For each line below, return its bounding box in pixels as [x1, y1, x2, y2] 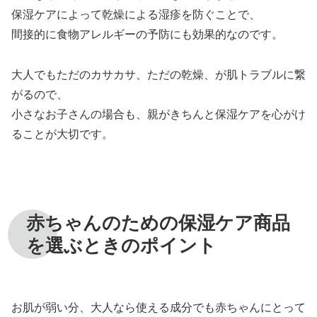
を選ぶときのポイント [25, 235, 217, 257]
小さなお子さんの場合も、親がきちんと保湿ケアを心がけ [11, 108, 306, 120]
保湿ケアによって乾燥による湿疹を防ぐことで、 [11, 8, 260, 21]
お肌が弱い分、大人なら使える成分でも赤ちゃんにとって [11, 301, 306, 313]
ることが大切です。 [11, 127, 113, 140]
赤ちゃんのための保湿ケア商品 [25, 212, 290, 234]
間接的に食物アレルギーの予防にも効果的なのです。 [11, 28, 283, 40]
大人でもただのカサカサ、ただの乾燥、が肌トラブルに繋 [11, 68, 306, 81]
